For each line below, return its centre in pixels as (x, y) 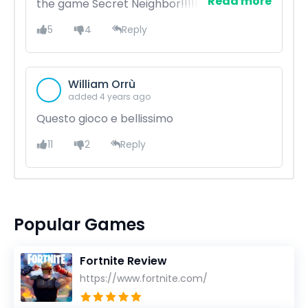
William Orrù (102, 84)
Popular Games (79, 224)
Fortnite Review (123, 261)
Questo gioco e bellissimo (105, 119)
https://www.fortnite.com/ (144, 278)
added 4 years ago (109, 97)
